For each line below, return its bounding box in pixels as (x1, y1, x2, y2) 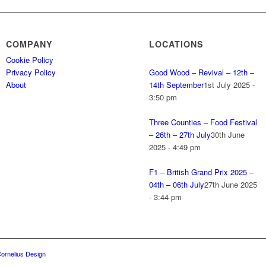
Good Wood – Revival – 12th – (149, 66, 255, 78)
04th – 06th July (149, 179, 205, 191)
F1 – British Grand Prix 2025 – (149, 166, 254, 178)
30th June (211, 129, 245, 141)
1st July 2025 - (204, 79, 255, 91)
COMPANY (6, 38, 53, 50)
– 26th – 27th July (149, 129, 211, 141)
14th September (149, 79, 204, 91)
